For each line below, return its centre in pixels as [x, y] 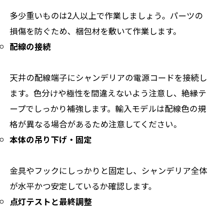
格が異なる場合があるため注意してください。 [96, 124]
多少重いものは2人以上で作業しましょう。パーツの [106, 15]
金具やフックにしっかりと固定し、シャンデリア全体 [108, 170]
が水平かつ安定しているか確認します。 [83, 186]
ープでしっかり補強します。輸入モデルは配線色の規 [108, 108]
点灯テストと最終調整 [51, 201]
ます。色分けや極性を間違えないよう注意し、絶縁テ [108, 93]
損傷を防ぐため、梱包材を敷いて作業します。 [95, 31]
